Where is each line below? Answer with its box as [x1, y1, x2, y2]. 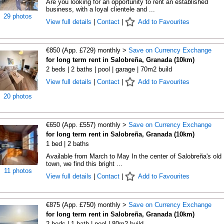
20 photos [3, 92, 32, 100]
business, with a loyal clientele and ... [45, 5, 155, 13]
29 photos [3, 12, 32, 20]
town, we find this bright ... [45, 160, 122, 167]
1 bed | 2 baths [45, 140, 89, 147]
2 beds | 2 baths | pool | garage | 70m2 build [45, 65, 172, 73]
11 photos [3, 167, 32, 174]
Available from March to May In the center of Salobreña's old [45, 152, 221, 160]
